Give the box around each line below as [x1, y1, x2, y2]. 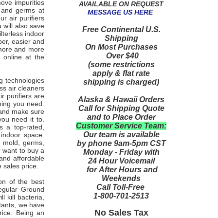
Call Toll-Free [96, 182, 146, 191]
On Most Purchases [85, 42, 158, 51]
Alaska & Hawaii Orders [78, 95, 164, 104]
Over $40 [104, 51, 139, 60]
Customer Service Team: [76, 121, 166, 130]
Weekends [102, 174, 141, 182]
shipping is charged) [83, 77, 159, 86]
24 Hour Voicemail [88, 156, 155, 165]
